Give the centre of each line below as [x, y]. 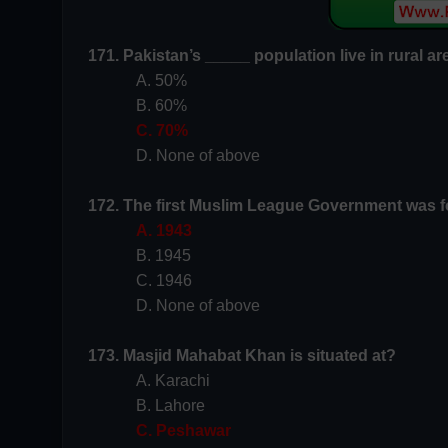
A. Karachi [173, 380]
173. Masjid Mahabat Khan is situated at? [242, 355]
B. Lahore [170, 405]
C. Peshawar [183, 430]
